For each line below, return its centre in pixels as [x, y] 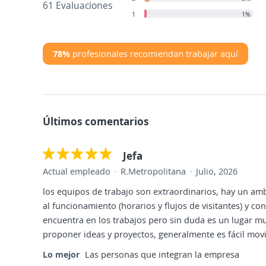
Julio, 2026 [217, 171]
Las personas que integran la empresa [162, 254]
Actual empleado [78, 171]
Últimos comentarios [96, 121]
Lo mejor [61, 254]
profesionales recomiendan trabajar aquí [154, 54]
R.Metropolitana [153, 171]
